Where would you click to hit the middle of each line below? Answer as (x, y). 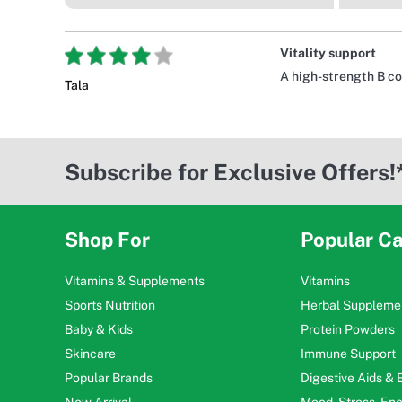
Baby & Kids (99, 330)
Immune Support (348, 354)
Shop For (107, 240)
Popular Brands (109, 378)
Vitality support (328, 53)
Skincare (90, 354)
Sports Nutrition (110, 306)
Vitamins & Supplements (135, 281)
